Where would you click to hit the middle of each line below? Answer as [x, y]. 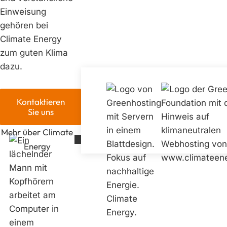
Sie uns [41, 112]
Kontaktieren [41, 102]
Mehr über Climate [37, 132]
